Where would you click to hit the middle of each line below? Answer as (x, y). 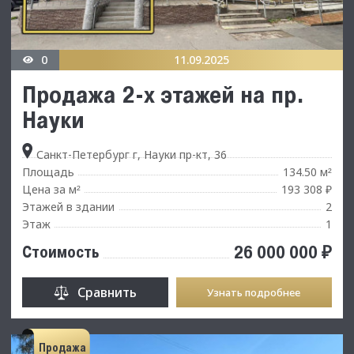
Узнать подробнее (254, 292)
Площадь (48, 171)
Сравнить (107, 292)
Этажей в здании (68, 206)
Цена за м (49, 189)
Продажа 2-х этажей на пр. (163, 94)
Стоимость (60, 252)
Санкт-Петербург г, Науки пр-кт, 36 (130, 154)
